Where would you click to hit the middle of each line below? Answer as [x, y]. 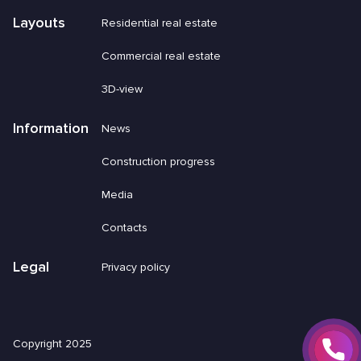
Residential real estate [160, 23]
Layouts [39, 23]
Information [51, 128]
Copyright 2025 [52, 344]
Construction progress [158, 162]
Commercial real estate [161, 56]
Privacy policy [136, 267]
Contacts [124, 228]
